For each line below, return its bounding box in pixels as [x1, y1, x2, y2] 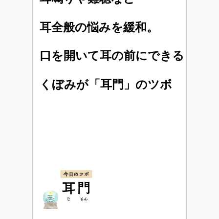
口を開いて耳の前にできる [40, 49, 184, 63]
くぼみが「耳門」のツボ [40, 77, 172, 91]
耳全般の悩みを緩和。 [40, 20, 158, 34]
